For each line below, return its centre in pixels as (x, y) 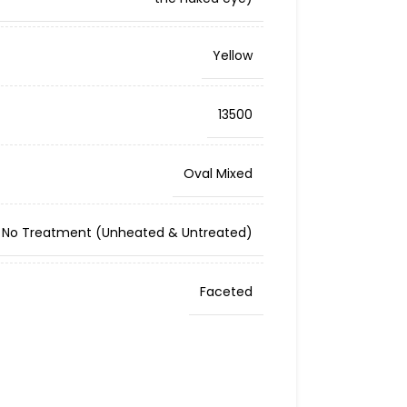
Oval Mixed (218, 174)
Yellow (232, 55)
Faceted (226, 292)
